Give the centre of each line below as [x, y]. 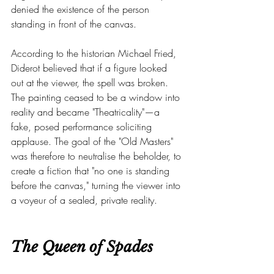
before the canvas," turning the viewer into [97, 185]
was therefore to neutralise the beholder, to [98, 156]
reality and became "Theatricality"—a [87, 112]
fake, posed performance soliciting [83, 127]
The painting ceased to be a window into [97, 97]
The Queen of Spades [82, 247]
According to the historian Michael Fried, [95, 53]
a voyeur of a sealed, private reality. [84, 200]
